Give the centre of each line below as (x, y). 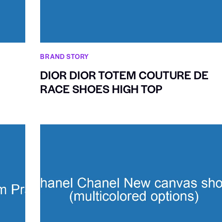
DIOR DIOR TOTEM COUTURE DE (125, 75)
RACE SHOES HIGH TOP (102, 89)
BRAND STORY (65, 56)
